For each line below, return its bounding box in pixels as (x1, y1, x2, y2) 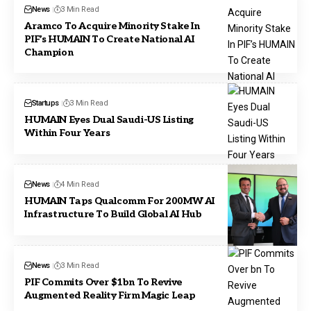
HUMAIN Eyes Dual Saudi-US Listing (24, 114, 194, 126)
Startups (31, 99, 59, 108)
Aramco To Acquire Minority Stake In (24, 19, 200, 32)
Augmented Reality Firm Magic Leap (24, 289, 196, 301)
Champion (24, 46, 74, 58)
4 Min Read (60, 180, 99, 190)
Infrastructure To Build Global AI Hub (24, 208, 202, 221)
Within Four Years (24, 127, 110, 140)
